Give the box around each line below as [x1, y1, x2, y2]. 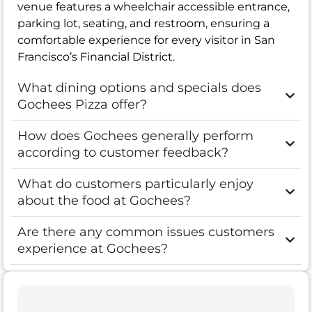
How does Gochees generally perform [17, 127, 253, 143]
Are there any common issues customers [17, 224, 274, 240]
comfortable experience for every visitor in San [17, 33, 275, 47]
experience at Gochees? [17, 240, 168, 256]
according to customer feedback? [17, 144, 228, 160]
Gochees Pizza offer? [17, 96, 147, 112]
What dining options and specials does [17, 79, 261, 95]
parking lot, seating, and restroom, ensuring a [17, 16, 270, 30]
